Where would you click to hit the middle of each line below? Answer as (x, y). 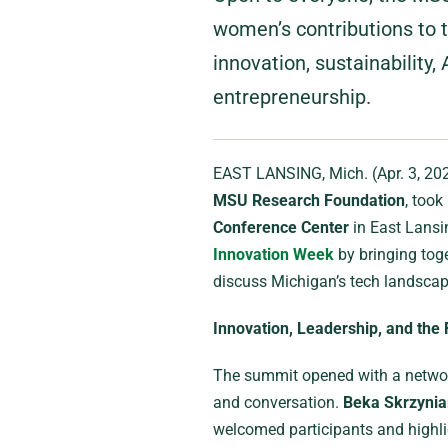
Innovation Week (273, 254)
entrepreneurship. (291, 97)
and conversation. (277, 402)
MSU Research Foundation (308, 200)
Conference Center (280, 227)
